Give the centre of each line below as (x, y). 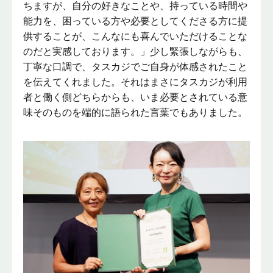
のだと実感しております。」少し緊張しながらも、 (136, 51)
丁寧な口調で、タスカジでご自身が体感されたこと (136, 66)
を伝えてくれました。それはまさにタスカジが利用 (136, 82)
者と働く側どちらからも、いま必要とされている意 (136, 97)
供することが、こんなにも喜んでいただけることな (136, 36)
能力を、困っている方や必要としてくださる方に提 (136, 21)
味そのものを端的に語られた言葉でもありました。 (136, 112)
